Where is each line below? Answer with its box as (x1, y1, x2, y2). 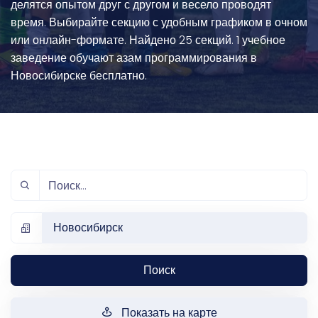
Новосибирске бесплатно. (11, 67, 147, 84)
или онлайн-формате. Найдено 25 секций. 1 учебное (11, 32, 285, 48)
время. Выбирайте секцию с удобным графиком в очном (11, 14, 307, 31)
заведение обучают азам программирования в (11, 50, 257, 66)
